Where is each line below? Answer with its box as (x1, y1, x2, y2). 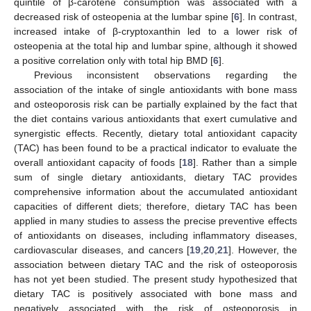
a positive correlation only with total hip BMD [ (14, 54, 213, 66)
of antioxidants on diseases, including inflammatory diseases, (14, 229, 297, 241)
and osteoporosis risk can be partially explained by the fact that (14, 98, 297, 110)
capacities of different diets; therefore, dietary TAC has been (14, 200, 297, 212)
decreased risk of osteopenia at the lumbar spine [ (14, 10, 234, 22)
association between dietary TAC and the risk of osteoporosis (14, 258, 297, 270)
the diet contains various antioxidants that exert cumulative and (14, 112, 297, 124)
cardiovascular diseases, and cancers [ (14, 244, 190, 255)
